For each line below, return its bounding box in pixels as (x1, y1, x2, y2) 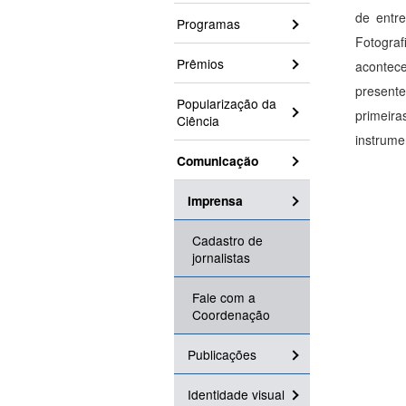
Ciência (177, 111, 219, 130)
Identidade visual (188, 385, 285, 404)
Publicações (188, 345, 256, 364)
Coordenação (192, 305, 270, 324)
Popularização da (177, 94, 276, 113)
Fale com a (192, 288, 256, 307)
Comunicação (177, 151, 258, 170)
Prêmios (177, 54, 224, 73)
